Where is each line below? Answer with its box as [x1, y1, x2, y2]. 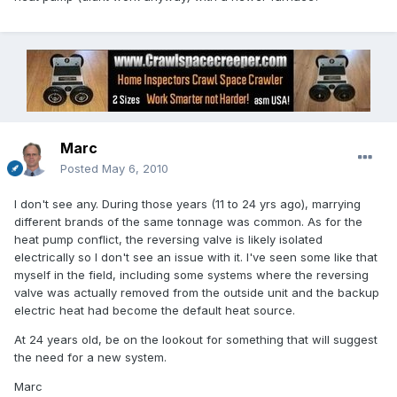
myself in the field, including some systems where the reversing [14, 268, 369, 283]
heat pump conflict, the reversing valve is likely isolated [14, 232, 323, 247]
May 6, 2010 [102, 161, 168, 176]
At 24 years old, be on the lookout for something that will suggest [14, 332, 378, 347]
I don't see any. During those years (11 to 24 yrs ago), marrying [14, 197, 361, 212]
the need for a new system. [14, 350, 167, 365]
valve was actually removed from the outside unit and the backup [14, 285, 379, 300]
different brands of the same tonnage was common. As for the [14, 214, 362, 230]
